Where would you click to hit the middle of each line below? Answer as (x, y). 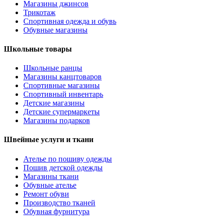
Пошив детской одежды (63, 167)
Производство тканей (59, 202)
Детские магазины (54, 103)
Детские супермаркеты (62, 112)
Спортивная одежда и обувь (70, 21)
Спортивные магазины (62, 86)
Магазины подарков (57, 121)
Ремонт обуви (46, 194)
